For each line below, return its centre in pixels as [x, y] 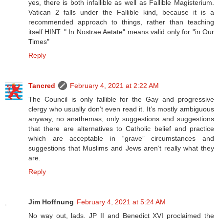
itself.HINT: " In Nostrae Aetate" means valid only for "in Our [121, 32]
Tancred [42, 86]
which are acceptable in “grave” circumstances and [121, 138]
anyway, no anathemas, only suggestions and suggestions [121, 119]
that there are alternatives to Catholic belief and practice [121, 129]
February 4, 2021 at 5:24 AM [121, 202]
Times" [39, 42]
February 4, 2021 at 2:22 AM [114, 86]
